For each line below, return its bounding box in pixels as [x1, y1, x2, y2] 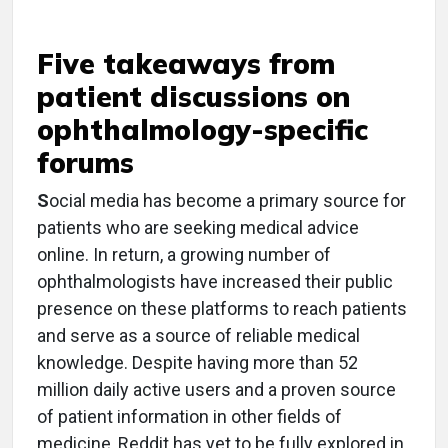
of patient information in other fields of [37, 406, 342, 427]
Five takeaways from [37, 46, 335, 81]
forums [37, 145, 134, 180]
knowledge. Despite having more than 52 [37, 352, 358, 373]
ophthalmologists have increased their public [37, 271, 393, 292]
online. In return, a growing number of [37, 244, 331, 265]
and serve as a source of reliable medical [37, 325, 360, 346]
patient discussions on [37, 79, 350, 114]
